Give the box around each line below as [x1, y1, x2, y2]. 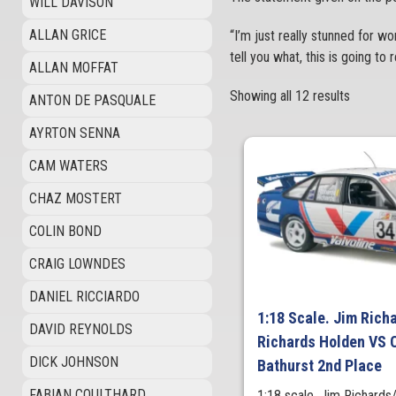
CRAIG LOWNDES [29, 255, 126, 272]
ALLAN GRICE [29, 27, 106, 43]
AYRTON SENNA [29, 125, 120, 141]
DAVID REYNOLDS [29, 321, 133, 338]
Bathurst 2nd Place [257, 356, 383, 376]
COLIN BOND [29, 223, 102, 240]
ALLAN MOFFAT [29, 59, 118, 76]
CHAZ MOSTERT [29, 190, 122, 207]
